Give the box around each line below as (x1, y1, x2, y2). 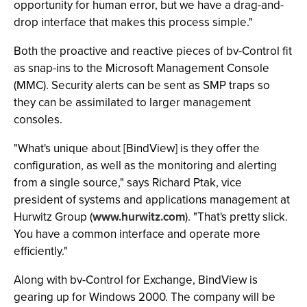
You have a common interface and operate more (14, 225, 260, 243)
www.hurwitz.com (93, 208, 185, 225)
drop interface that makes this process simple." (14, 14, 253, 31)
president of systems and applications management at (14, 191, 290, 208)
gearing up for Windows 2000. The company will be (14, 288, 275, 306)
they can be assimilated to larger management (14, 94, 251, 111)
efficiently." (14, 243, 68, 260)
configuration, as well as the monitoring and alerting (14, 157, 277, 174)
